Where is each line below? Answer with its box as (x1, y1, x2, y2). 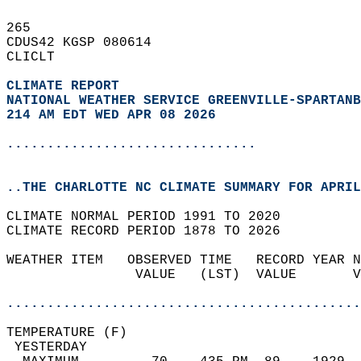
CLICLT (6, 50, 71, 64)
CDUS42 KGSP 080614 (6, 35, 168, 50)
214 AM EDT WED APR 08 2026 (6, 108, 216, 122)
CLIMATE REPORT (6, 79, 127, 93)
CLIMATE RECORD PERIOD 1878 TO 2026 (6, 224, 297, 239)
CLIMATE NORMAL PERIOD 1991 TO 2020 (6, 210, 297, 224)
